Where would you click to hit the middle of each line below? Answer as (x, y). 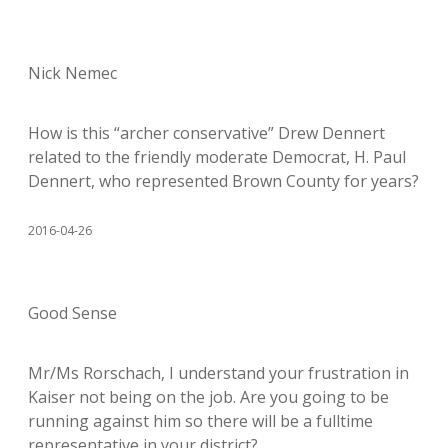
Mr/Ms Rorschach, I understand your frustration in (218, 372)
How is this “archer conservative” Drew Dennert (206, 132)
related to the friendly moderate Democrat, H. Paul (217, 156)
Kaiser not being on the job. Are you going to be (208, 396)
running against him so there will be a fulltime (200, 420)
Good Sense (72, 312)
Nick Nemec (72, 72)
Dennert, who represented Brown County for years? (223, 180)
